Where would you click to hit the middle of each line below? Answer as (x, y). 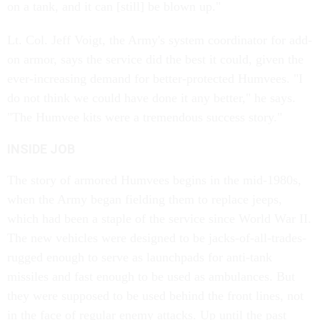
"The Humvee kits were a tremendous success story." (145, 117)
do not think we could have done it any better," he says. (151, 98)
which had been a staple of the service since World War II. (159, 219)
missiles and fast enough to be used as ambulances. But (151, 276)
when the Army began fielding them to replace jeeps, (145, 199)
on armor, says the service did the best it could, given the (155, 59)
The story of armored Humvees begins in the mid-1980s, (154, 180)
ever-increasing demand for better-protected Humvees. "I (155, 79)
